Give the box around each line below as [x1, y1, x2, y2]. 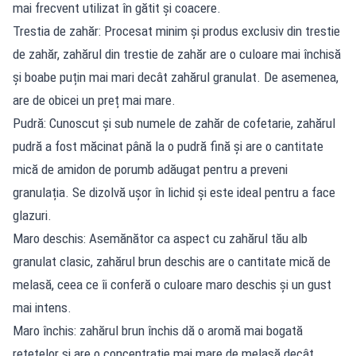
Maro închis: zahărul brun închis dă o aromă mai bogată [13, 322, 303, 339]
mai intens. [13, 299, 72, 315]
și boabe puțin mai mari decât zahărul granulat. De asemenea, [13, 68, 339, 85]
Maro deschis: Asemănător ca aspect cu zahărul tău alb [13, 230, 308, 246]
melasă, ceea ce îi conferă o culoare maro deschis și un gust [13, 276, 331, 292]
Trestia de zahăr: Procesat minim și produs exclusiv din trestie [13, 22, 340, 39]
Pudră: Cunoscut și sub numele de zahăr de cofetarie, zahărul [13, 114, 335, 131]
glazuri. [13, 207, 52, 223]
